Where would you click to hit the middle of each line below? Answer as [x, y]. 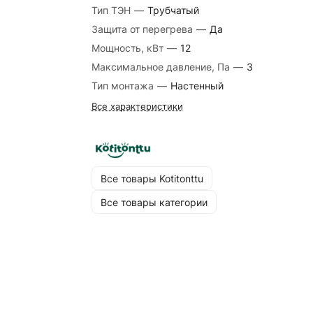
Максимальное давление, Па [162, 67]
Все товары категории [154, 202]
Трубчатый [173, 10]
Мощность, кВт [129, 48]
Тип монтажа [124, 86]
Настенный [197, 86]
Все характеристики [137, 106]
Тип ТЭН [112, 10]
